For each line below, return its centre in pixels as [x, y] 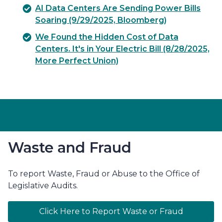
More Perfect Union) [77, 60]
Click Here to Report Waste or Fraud [111, 211]
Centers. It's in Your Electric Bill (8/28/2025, [122, 49]
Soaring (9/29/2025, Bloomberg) [101, 20]
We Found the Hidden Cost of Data [107, 37]
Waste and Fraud [70, 147]
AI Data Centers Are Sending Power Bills [118, 8]
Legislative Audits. [43, 185]
